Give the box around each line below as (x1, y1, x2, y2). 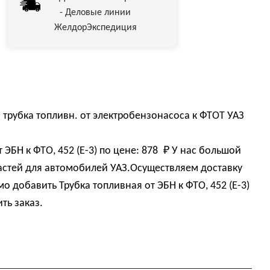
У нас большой (169, 145, 242, 157)
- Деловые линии (60, 8, 131, 18)
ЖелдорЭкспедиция (54, 23, 137, 33)
